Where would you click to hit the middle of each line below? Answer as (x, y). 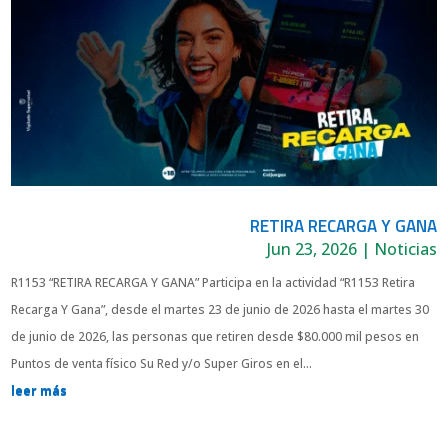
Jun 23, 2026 (311, 248)
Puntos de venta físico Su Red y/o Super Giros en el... (162, 363)
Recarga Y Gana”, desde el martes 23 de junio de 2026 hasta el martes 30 (220, 309)
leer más (39, 390)
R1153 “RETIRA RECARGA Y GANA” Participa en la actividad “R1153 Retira (213, 282)
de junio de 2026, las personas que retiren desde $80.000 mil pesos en (215, 336)
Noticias (405, 248)
